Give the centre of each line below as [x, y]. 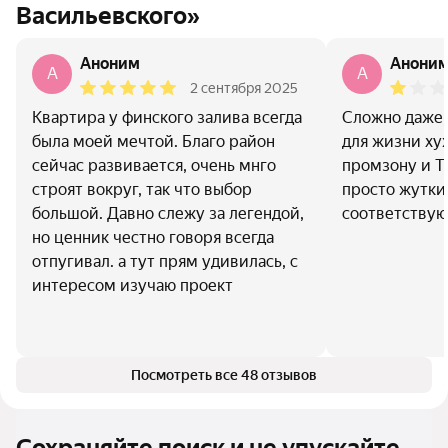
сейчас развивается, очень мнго [154, 165]
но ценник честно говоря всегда [153, 237]
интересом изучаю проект [132, 285]
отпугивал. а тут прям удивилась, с [165, 261]
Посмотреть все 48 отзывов [224, 375]
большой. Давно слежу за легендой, [168, 213]
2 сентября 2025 [244, 88]
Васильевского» [108, 16]
